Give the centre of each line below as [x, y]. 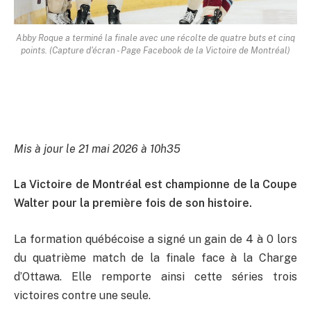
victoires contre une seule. [82, 295]
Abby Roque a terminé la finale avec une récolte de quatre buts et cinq [155, 37]
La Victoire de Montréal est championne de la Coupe [155, 185]
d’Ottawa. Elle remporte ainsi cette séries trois [155, 276]
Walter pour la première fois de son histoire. [133, 203]
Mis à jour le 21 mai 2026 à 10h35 [97, 149]
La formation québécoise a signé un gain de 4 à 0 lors [155, 239]
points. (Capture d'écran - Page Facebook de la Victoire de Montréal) [155, 50]
